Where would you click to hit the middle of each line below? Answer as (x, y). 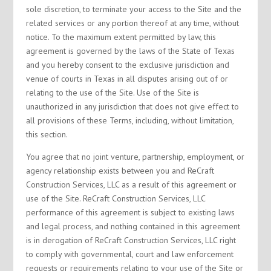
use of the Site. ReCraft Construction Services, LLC (115, 198)
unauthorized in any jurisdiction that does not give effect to (132, 106)
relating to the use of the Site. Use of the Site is (112, 93)
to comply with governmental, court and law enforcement (129, 254)
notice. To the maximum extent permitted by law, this (121, 37)
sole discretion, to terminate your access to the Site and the (133, 9)
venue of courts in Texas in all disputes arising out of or (127, 79)
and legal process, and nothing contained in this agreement (133, 226)
